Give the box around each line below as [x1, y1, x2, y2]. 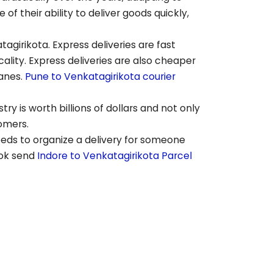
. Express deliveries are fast [48, 38, 175, 52]
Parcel [159, 149, 192, 163]
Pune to [25, 69, 64, 83]
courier [140, 69, 175, 83]
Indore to [37, 149, 83, 163]
